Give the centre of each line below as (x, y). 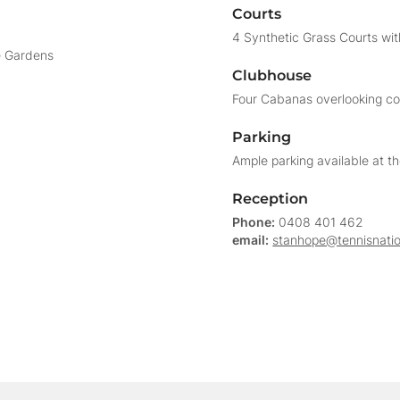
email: (251, 240)
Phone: (254, 222)
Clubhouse (272, 75)
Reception (271, 199)
